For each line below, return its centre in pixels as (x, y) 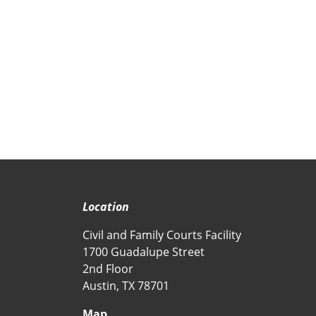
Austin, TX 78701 (126, 286)
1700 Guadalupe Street (144, 252)
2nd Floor (108, 269)
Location (106, 207)
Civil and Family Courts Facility (162, 235)
